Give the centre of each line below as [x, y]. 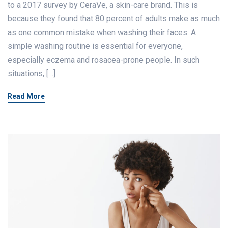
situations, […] [32, 74]
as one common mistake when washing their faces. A [102, 33]
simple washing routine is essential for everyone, [95, 46]
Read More [26, 96]
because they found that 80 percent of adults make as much [114, 19]
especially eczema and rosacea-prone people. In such [104, 60]
